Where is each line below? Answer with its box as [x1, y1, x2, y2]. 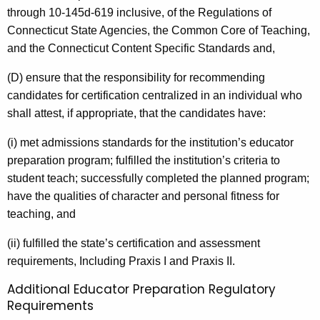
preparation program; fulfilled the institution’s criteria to [7, 154, 280, 167]
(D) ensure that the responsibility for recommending [7, 71, 265, 84]
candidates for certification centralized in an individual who [7, 89, 302, 102]
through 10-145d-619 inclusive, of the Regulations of [7, 6, 271, 19]
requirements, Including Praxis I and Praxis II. [7, 255, 235, 268]
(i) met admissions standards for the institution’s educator [7, 136, 294, 149]
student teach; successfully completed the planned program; [7, 172, 309, 185]
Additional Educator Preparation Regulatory [7, 281, 276, 299]
